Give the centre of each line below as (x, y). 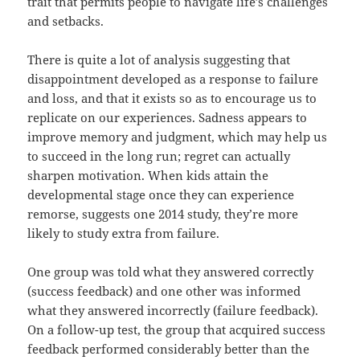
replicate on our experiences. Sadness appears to (168, 118)
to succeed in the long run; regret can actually (159, 156)
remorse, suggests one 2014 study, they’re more (163, 214)
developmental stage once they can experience (161, 195)
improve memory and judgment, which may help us (178, 137)
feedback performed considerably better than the (169, 349)
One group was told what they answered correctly (171, 272)
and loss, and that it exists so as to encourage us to (172, 98)
